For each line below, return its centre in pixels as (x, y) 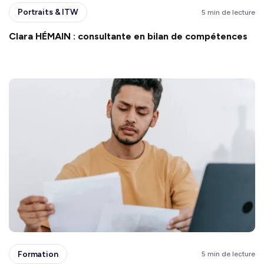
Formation (38, 254)
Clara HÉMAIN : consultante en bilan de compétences (128, 36)
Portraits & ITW (48, 12)
